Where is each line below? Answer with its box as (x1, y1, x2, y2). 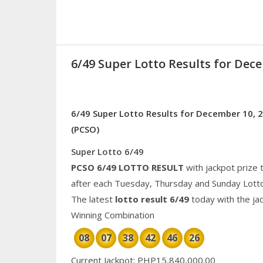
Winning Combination (70, 209, 154, 221)
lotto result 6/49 (114, 193, 189, 205)
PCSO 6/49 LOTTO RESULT (70, 161, 184, 174)
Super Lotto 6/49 (70, 146, 144, 158)
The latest (70, 193, 115, 205)
